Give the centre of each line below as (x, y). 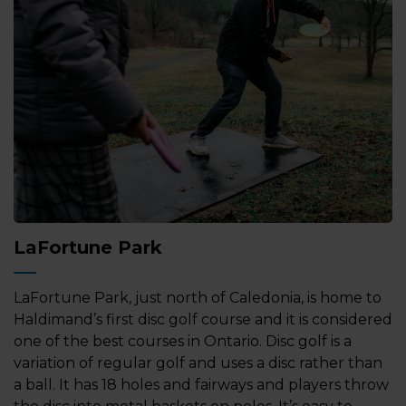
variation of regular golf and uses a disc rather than (198, 363)
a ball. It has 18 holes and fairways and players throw (201, 385)
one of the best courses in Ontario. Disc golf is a (183, 341)
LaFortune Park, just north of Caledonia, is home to (198, 298)
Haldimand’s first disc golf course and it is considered (203, 319)
